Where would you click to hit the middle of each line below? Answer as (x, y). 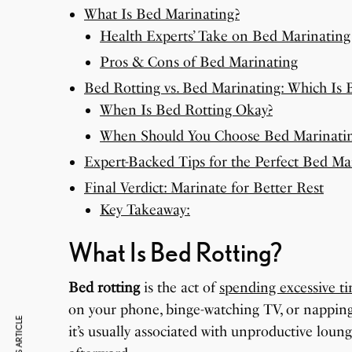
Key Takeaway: (145, 209)
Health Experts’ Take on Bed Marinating (225, 36)
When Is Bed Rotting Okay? (186, 110)
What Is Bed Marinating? (162, 14)
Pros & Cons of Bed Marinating (199, 62)
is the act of (180, 287)
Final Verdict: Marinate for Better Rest (204, 187)
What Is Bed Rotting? (175, 251)
